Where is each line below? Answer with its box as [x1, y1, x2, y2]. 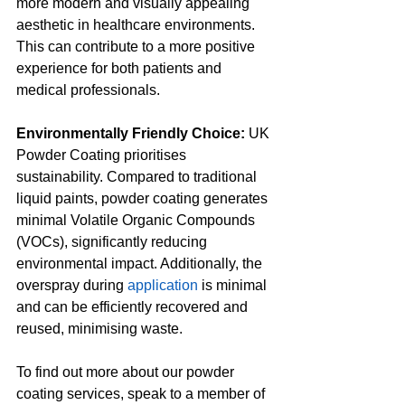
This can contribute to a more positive [16, 39, 259, 54]
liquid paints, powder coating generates [16, 191, 271, 206]
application [127, 278, 198, 293]
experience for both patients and [16, 61, 225, 76]
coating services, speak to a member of [16, 386, 268, 401]
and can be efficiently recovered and [16, 299, 251, 315]
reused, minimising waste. [16, 321, 183, 336]
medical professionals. [16, 82, 160, 98]
